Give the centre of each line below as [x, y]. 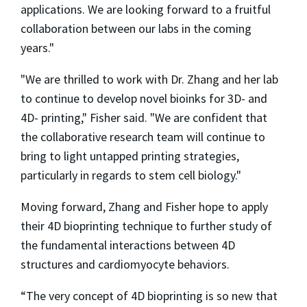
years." [37, 47]
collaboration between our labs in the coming [136, 28]
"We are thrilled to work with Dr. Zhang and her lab [149, 79]
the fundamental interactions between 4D [128, 245]
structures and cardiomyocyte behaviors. [125, 264]
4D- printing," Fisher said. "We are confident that [144, 117]
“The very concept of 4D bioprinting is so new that [149, 295]
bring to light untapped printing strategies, [130, 156]
